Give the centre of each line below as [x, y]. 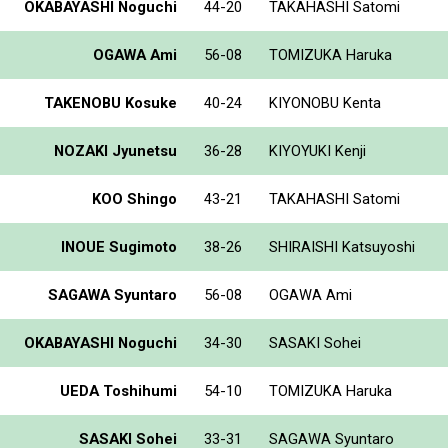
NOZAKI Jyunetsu [115, 150]
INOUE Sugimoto [119, 246]
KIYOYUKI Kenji [317, 150]
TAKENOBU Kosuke [110, 102]
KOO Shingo [134, 198]
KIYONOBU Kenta [325, 102]
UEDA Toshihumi [118, 390]
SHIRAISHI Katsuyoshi [342, 246]
